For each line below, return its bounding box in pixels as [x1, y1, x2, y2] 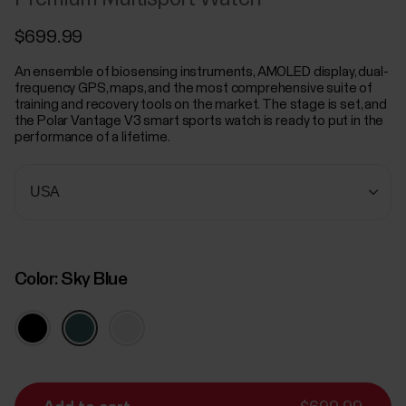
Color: [14, 270, 62, 289]
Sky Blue [61, 270, 128, 289]
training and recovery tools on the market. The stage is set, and [14, 98, 387, 112]
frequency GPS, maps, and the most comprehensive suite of [14, 82, 373, 96]
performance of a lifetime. [14, 130, 170, 145]
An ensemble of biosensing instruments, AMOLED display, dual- [14, 65, 389, 80]
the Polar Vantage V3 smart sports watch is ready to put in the [14, 114, 384, 129]
